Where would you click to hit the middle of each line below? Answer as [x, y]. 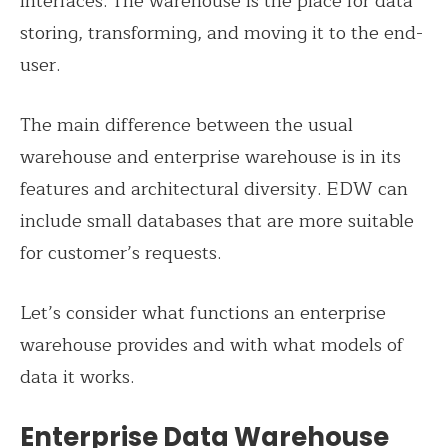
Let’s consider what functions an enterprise [203, 313]
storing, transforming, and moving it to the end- [221, 33]
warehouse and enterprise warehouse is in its [210, 157]
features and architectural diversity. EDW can [214, 189]
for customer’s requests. [123, 253]
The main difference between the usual [186, 125]
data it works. [77, 377]
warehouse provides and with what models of [212, 345]
